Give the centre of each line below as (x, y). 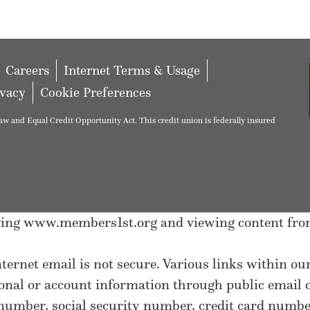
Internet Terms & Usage (132, 70)
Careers (27, 70)
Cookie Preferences (95, 92)
